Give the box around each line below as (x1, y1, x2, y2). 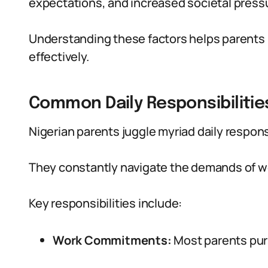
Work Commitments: (53, 232, 172, 248)
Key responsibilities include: (29, 195, 182, 211)
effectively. (29, 48, 89, 65)
